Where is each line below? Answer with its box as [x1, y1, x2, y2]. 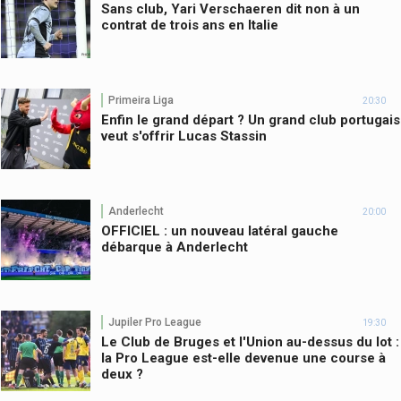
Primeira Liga [108, 93, 174, 107]
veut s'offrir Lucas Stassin [101, 128, 267, 145]
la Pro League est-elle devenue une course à [101, 350, 386, 367]
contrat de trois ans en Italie [101, 17, 278, 34]
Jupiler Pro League [108, 315, 201, 328]
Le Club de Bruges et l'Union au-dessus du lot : [101, 334, 399, 351]
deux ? [101, 366, 143, 383]
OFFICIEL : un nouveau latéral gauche [101, 223, 338, 240]
